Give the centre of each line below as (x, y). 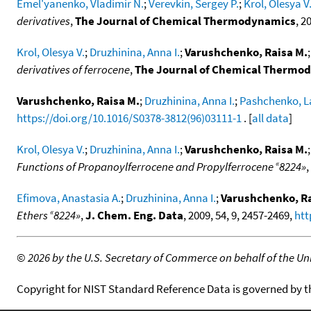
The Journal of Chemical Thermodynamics (185, 20)
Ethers (33, 215)
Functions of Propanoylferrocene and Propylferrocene (146, 166)
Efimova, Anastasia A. (69, 197)
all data (270, 118)
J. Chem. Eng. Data (134, 215)
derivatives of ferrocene (73, 69)
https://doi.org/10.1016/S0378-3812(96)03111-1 (129, 118)
